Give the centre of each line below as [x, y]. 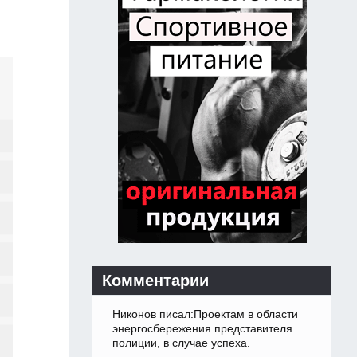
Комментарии [155, 281]
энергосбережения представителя [202, 329]
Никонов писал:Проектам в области [205, 314]
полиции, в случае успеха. [181, 343]
